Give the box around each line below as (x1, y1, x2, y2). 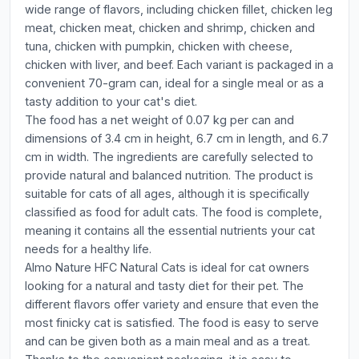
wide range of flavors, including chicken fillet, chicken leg (25, 2, 333, 16)
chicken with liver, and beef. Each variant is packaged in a (25, 58, 333, 71)
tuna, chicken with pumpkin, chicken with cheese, (25, 39, 292, 53)
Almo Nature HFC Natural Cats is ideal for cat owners (25, 260, 309, 274)
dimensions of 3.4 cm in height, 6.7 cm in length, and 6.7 (25, 131, 329, 145)
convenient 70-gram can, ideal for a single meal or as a (25, 76, 324, 90)
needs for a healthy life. (25, 242, 151, 256)
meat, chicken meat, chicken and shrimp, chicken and (25, 21, 315, 34)
